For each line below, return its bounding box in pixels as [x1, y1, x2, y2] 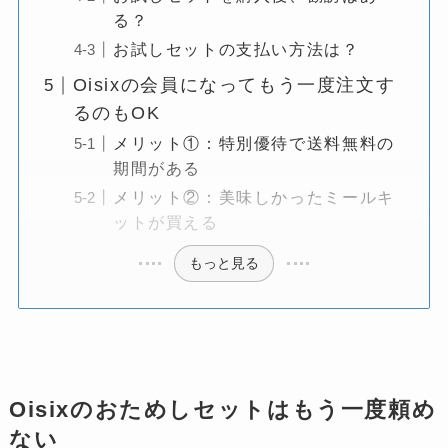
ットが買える [112, 213, 219, 232]
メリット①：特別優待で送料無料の [112, 134, 395, 153]
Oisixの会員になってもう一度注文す [72, 75, 396, 96]
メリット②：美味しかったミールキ [112, 188, 395, 207]
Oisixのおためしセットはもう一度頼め [8, 397, 437, 422]
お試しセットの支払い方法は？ [112, 40, 360, 59]
